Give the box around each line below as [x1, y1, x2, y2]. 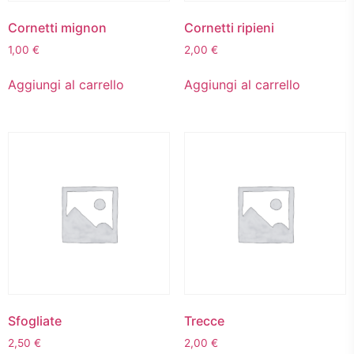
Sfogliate [8, 312, 62, 329]
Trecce [183, 312, 224, 329]
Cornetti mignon [8, 19, 107, 36]
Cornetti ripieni [183, 19, 274, 36]
